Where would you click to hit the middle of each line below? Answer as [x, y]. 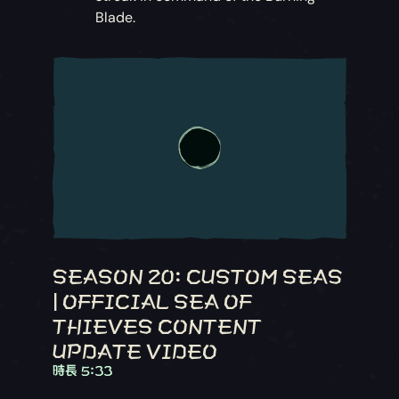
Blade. [116, 17]
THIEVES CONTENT [158, 324]
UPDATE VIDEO [135, 349]
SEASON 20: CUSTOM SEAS [198, 274]
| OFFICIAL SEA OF [153, 299]
